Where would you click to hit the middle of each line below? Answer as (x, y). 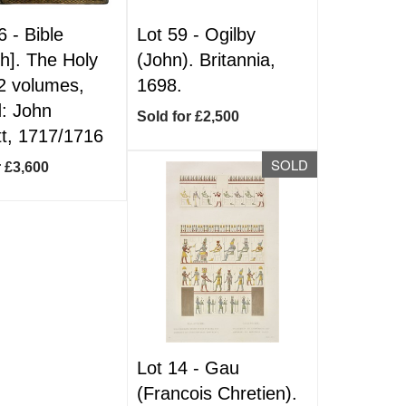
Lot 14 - (171, 368)
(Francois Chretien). (217, 393)
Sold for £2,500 (188, 116)
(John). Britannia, (207, 60)
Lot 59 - (171, 34)
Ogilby (231, 34)
